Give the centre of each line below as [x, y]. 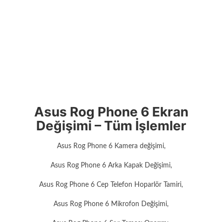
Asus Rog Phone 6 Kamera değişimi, [111, 146]
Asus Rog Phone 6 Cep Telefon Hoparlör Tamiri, [111, 185]
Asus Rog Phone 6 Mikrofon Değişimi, [111, 204]
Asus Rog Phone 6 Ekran [111, 112]
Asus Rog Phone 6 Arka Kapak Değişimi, [111, 165]
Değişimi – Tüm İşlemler [111, 126]
